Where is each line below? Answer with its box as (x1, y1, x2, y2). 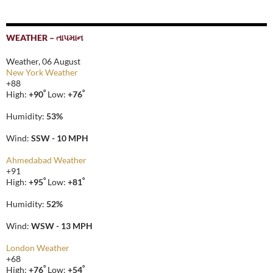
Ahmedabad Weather (6, 155, 87, 166)
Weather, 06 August (6, 56, 80, 67)
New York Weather (6, 67, 78, 78)
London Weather (6, 243, 69, 253)
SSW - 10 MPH (31, 133, 88, 144)
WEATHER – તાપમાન (6, 32, 83, 43)
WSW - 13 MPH (31, 221, 93, 232)
